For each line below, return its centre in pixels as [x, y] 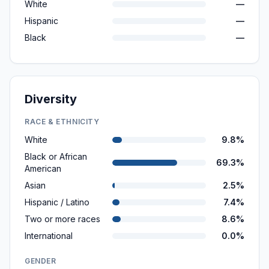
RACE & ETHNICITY [62, 122]
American [43, 168]
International [49, 236]
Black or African [56, 156]
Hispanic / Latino [57, 202]
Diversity [51, 99]
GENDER [41, 261]
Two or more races [62, 219]
